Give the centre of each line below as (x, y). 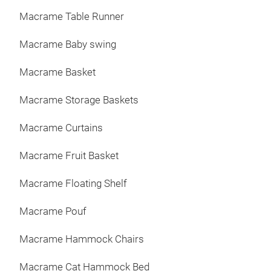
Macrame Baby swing (68, 44)
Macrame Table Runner (72, 17)
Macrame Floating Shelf (73, 184)
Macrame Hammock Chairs (82, 239)
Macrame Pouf (53, 211)
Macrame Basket (57, 72)
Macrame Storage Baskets (79, 100)
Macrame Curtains (61, 128)
